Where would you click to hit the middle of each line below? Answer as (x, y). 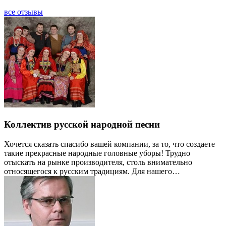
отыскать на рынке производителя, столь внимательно (98, 162)
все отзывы (23, 12)
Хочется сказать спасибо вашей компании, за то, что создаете (109, 144)
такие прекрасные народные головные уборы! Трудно (97, 153)
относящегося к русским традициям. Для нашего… (92, 171)
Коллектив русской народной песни (82, 125)
